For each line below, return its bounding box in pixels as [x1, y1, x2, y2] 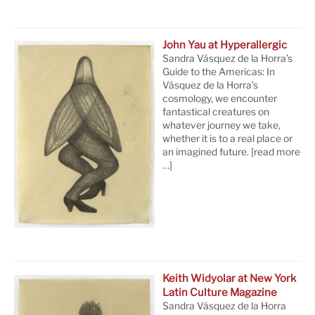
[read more [249, 146, 301, 157]
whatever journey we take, [162, 119, 281, 131]
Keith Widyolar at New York [162, 272, 297, 285]
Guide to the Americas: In [162, 65, 276, 77]
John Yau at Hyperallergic [162, 38, 288, 51]
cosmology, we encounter [162, 92, 278, 104]
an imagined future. [162, 146, 250, 157]
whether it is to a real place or [162, 132, 293, 144]
